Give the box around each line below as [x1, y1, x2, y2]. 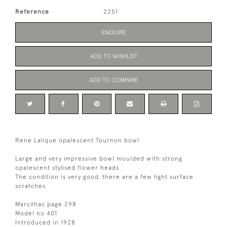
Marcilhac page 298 [15, 200, 77, 208]
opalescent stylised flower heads [15, 164, 119, 171]
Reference [15, 8, 49, 15]
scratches [15, 182, 46, 190]
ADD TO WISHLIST [90, 52, 137, 60]
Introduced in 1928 [15, 218, 75, 226]
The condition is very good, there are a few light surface [15, 173, 194, 180]
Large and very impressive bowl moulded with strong [15, 155, 182, 162]
